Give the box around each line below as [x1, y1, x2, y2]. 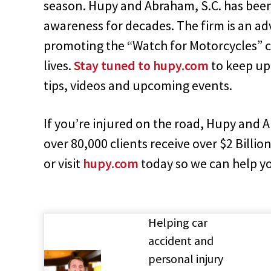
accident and [148, 232, 214, 248]
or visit [44, 154, 83, 172]
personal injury [148, 250, 223, 266]
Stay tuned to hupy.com [74, 56, 209, 74]
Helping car [148, 214, 207, 230]
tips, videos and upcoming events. [44, 76, 232, 94]
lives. [44, 56, 74, 74]
